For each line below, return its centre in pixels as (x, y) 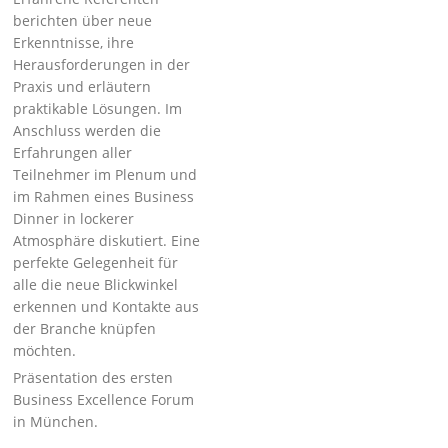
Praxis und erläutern (82, 86)
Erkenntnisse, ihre (74, 42)
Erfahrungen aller (73, 152)
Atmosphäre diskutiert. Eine (107, 240)
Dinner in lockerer (74, 218)
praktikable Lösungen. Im (98, 108)
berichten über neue (83, 20)
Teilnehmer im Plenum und (105, 174)
